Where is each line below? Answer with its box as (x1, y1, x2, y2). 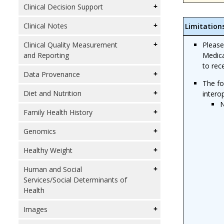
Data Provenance (23, 69, 80, 79)
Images (23, 204, 47, 214)
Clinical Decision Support (23, 2, 103, 11)
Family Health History (23, 107, 92, 117)
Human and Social (23, 164, 82, 174)
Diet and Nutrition (23, 88, 81, 98)
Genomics (23, 126, 56, 136)
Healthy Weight (23, 145, 72, 155)
